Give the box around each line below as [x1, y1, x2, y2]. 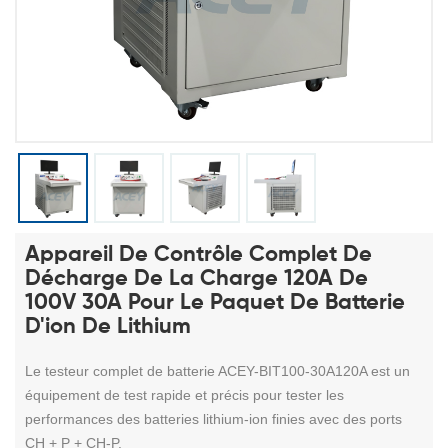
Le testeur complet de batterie [25, 362, 218, 379]
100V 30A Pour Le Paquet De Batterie [25, 291, 405, 314]
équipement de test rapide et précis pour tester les [25, 386, 344, 403]
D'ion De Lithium [25, 315, 191, 338]
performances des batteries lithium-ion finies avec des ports [25, 410, 402, 427]
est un [371, 362, 410, 379]
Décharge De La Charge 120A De [25, 267, 368, 290]
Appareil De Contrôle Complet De [25, 243, 372, 266]
